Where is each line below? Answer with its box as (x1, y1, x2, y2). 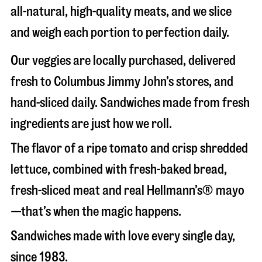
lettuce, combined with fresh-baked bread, (11, 163, 227, 176)
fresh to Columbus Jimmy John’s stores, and (11, 75, 233, 88)
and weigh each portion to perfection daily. (11, 26, 229, 39)
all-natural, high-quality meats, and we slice (11, 5, 232, 18)
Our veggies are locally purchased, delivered (11, 54, 236, 67)
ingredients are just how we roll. (11, 117, 172, 130)
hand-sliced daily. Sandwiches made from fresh (11, 96, 250, 109)
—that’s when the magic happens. (11, 205, 181, 218)
